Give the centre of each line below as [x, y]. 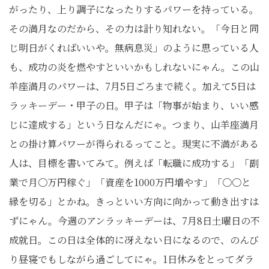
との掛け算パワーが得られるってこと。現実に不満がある [134, 144]
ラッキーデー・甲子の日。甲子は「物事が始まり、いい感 [134, 105]
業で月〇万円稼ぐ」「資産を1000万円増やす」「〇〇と [130, 182]
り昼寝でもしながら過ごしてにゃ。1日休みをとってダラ [131, 259]
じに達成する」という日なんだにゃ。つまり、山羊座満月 [134, 125]
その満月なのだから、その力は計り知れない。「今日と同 [134, 29]
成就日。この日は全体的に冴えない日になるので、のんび [134, 240]
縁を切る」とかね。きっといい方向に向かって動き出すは [134, 201]
